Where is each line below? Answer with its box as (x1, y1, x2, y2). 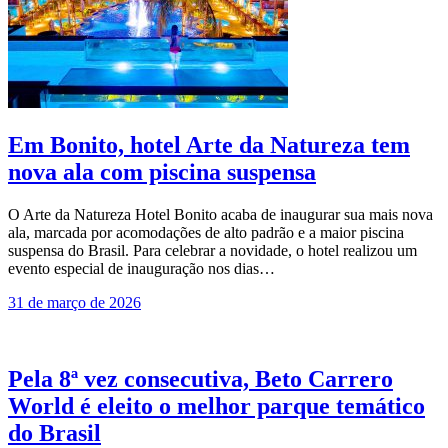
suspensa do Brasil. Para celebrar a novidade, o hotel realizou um (8, 241, 417, 259)
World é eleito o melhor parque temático (8, 392, 425, 419)
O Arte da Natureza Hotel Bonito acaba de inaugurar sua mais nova (8, 205, 433, 223)
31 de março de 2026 (8, 293, 141, 311)
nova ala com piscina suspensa (8, 158, 316, 185)
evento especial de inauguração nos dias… (8, 259, 275, 277)
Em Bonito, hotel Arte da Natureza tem (8, 131, 410, 158)
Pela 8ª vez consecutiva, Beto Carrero (8, 365, 393, 392)
